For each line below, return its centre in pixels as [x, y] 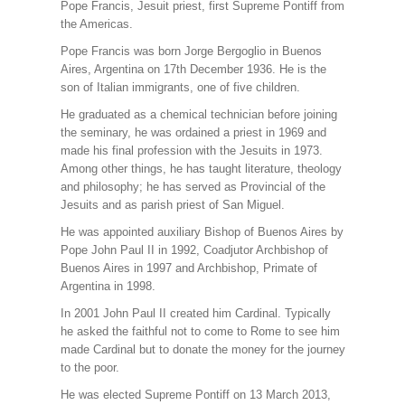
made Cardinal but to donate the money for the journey [202, 349]
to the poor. [89, 367]
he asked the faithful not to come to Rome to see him [200, 331]
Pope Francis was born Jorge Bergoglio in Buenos [191, 51]
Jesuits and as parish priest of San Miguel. [172, 205]
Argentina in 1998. [108, 286]
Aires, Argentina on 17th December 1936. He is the [193, 69]
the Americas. [96, 24]
